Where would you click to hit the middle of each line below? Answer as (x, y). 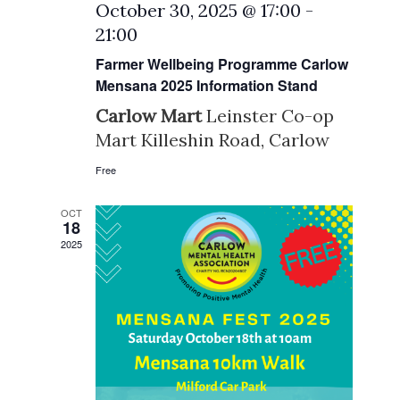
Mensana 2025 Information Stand (207, 85)
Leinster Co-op (271, 115)
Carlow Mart (151, 115)
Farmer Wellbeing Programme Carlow (222, 63)
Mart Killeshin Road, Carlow (213, 139)
